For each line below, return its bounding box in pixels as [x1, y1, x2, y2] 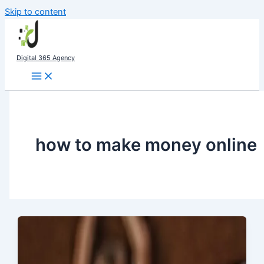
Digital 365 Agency [16, 54, 75, 62]
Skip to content [5, 6, 66, 17]
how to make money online [35, 134, 257, 155]
